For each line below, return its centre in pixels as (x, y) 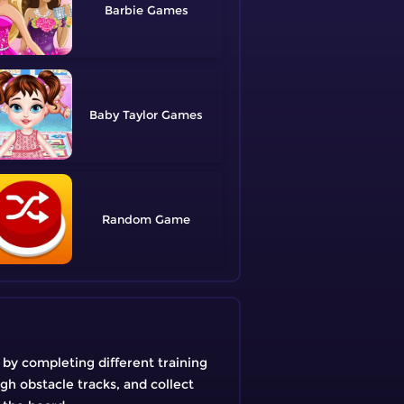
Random (127, 219)
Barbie (124, 9)
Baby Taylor (124, 114)
